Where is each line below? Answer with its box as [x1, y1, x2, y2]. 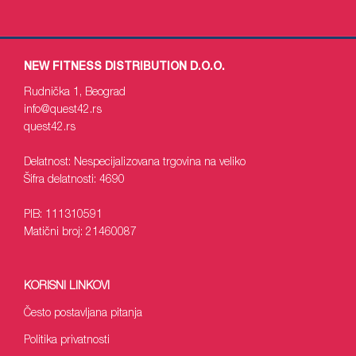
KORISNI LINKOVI [24, 281, 110, 292]
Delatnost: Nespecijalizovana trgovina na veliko [24, 157, 246, 168]
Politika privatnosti [24, 335, 110, 346]
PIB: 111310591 [24, 210, 103, 221]
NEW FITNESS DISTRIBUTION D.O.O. [24, 62, 225, 73]
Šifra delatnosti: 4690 [24, 175, 125, 186]
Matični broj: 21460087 [24, 227, 137, 238]
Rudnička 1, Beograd [24, 87, 126, 99]
